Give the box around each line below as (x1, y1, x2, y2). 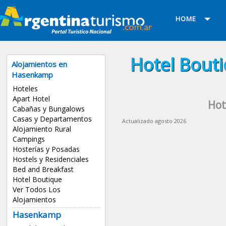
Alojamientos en (12, 59, 68, 70)
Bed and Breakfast (12, 164, 74, 175)
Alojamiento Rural (12, 124, 71, 134)
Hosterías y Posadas (12, 144, 80, 154)
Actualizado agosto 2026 (122, 117, 186, 125)
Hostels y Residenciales (12, 154, 89, 164)
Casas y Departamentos (12, 114, 92, 124)
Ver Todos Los (12, 185, 61, 195)
